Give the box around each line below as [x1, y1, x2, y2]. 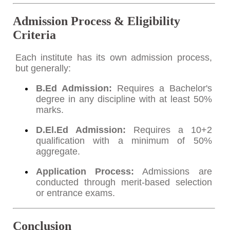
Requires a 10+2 [125, 125, 212, 136]
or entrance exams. [35, 188, 115, 199]
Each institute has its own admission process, [15, 52, 212, 63]
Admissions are [134, 166, 212, 177]
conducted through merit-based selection [35, 177, 212, 188]
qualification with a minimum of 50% [35, 136, 212, 146]
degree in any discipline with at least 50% [35, 94, 212, 105]
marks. [35, 105, 64, 116]
